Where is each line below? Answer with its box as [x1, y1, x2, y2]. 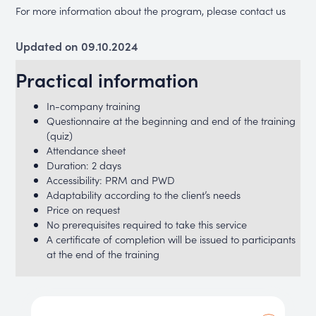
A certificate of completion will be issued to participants [46, 231, 296, 247]
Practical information [16, 66, 199, 92]
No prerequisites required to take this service [46, 217, 247, 232]
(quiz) [46, 128, 73, 143]
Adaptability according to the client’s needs [46, 187, 241, 202]
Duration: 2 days [46, 157, 121, 173]
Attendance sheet [46, 142, 126, 158]
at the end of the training [46, 246, 159, 262]
